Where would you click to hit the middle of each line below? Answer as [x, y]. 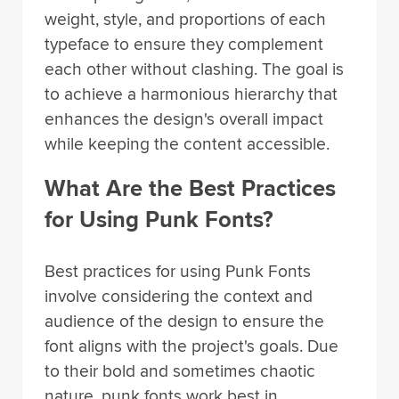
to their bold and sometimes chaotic [180, 371]
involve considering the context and [179, 296]
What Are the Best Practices [190, 189]
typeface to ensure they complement [184, 45]
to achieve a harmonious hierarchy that [191, 95]
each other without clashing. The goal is [194, 70]
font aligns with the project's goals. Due [191, 346]
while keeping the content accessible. [187, 145]
